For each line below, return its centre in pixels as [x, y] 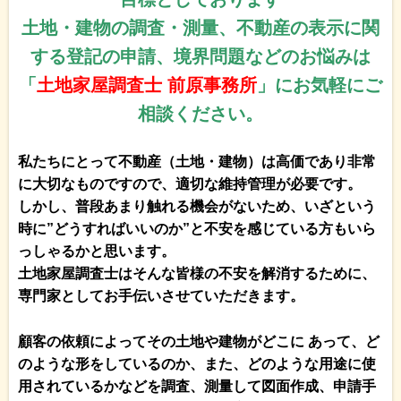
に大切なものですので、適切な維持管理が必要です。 [190, 184]
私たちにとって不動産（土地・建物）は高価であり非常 [197, 162]
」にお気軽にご [320, 85]
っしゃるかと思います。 [97, 252]
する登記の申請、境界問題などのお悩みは [200, 56]
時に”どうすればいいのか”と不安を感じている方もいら [197, 229]
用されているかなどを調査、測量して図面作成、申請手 [197, 386]
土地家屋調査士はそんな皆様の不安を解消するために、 [197, 274]
